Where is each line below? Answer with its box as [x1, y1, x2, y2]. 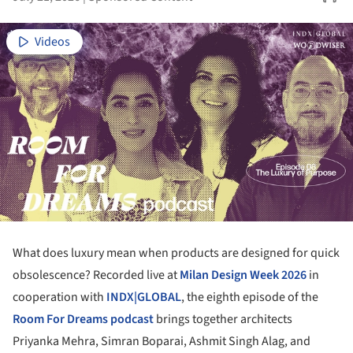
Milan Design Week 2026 [180, 266, 307, 284]
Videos [35, 33, 70, 51]
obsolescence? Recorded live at [13, 266, 180, 284]
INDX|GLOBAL [106, 288, 181, 306]
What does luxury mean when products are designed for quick [13, 243, 340, 262]
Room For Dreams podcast [13, 310, 154, 328]
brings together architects [154, 310, 292, 328]
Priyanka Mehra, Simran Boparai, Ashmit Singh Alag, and [13, 332, 310, 350]
